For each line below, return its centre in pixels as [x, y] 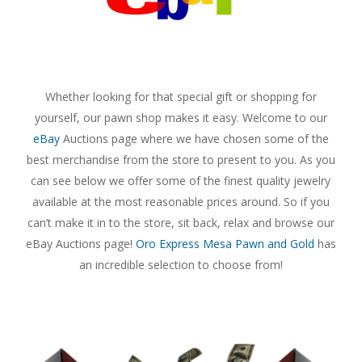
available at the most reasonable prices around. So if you [181, 202]
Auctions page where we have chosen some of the [194, 139]
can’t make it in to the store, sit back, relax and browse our [181, 223]
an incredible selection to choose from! [181, 265]
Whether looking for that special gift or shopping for [181, 97]
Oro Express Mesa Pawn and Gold [225, 244]
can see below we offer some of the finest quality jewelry [181, 181]
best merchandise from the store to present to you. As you [181, 160]
